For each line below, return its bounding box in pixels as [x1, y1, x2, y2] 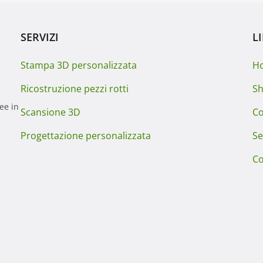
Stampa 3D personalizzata [20, 59, 137, 72]
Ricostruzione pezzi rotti [20, 82, 129, 95]
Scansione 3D [20, 106, 80, 119]
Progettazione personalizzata [20, 129, 151, 142]
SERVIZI [20, 30, 59, 44]
